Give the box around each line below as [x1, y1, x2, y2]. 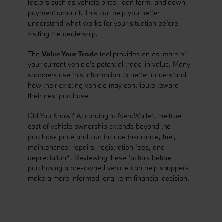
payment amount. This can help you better [28, 7, 160, 17]
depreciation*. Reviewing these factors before [28, 152, 172, 162]
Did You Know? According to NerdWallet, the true [28, 111, 181, 120]
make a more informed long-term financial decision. [28, 173, 189, 183]
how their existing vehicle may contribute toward [28, 80, 179, 90]
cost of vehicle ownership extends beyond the [28, 121, 171, 131]
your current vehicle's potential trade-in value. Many [28, 59, 190, 69]
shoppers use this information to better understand [28, 69, 186, 79]
